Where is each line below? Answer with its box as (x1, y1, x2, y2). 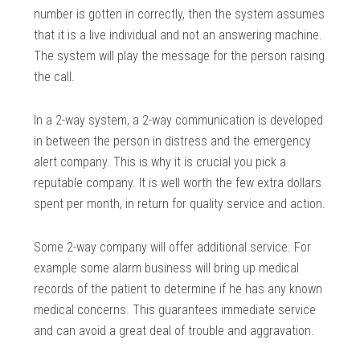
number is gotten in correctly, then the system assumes (34, 6, 325, 22)
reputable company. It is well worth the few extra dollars (34, 174, 322, 190)
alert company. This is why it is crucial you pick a (34, 153, 287, 170)
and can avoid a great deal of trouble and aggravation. (34, 322, 315, 338)
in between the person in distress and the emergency (34, 133, 312, 149)
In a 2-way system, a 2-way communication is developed (34, 112, 324, 128)
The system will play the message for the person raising (34, 47, 325, 63)
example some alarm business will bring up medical (34, 260, 300, 276)
